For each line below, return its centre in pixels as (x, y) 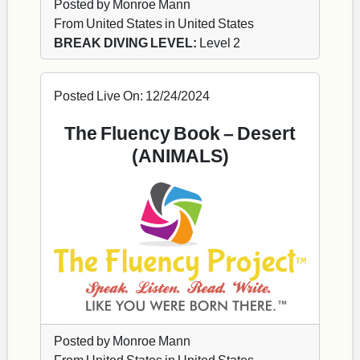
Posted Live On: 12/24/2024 (132, 95)
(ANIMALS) (180, 155)
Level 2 (219, 42)
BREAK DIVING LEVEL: (125, 42)
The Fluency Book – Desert (180, 132)
